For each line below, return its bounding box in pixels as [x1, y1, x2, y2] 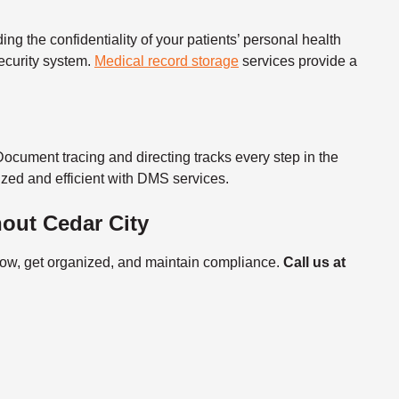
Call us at [283, 255, 346, 271]
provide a [295, 53, 357, 69]
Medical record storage [94, 53, 239, 69]
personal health [243, 31, 341, 47]
